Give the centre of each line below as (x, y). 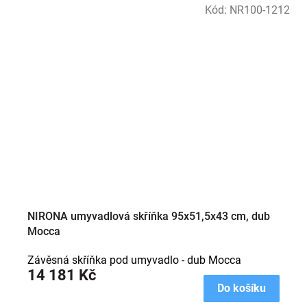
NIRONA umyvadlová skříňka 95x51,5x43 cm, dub (149, 217)
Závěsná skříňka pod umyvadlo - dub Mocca (134, 260)
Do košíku (242, 288)
